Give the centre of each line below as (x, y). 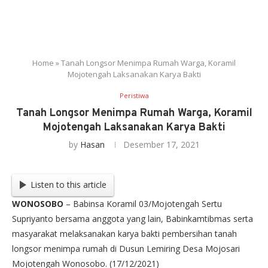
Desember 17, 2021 (161, 145)
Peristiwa (134, 96)
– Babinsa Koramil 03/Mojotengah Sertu (143, 203)
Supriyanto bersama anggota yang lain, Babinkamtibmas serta (133, 218)
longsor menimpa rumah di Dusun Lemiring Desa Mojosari (126, 248)
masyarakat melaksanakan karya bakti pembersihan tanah (124, 233)
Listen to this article (68, 185)
